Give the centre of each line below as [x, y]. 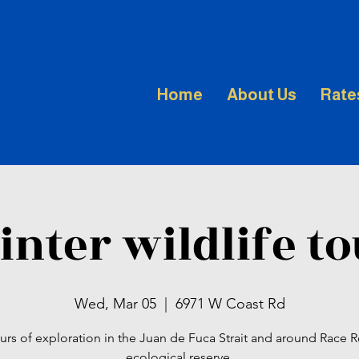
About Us [262, 95]
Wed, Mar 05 [115, 304]
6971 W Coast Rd [230, 304]
